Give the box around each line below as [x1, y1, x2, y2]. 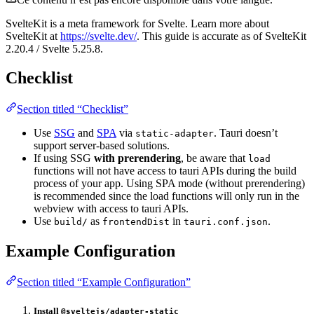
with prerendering [94, 152, 181, 165]
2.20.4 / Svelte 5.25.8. [6, 42, 103, 55]
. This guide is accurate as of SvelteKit [137, 29, 306, 42]
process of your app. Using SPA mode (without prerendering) [34, 177, 305, 190]
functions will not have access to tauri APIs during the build [34, 165, 296, 177]
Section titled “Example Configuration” [17, 276, 191, 289]
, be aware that [181, 152, 248, 165]
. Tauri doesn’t [214, 127, 278, 139]
